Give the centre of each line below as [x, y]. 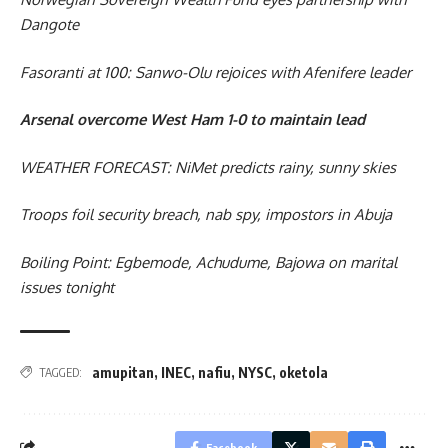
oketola [303, 372]
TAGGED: [60, 372]
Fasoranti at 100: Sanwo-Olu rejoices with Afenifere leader [215, 72]
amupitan [123, 372]
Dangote [49, 25]
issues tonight [67, 287]
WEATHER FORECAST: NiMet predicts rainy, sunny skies [208, 167]
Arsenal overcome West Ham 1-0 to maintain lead [192, 120]
